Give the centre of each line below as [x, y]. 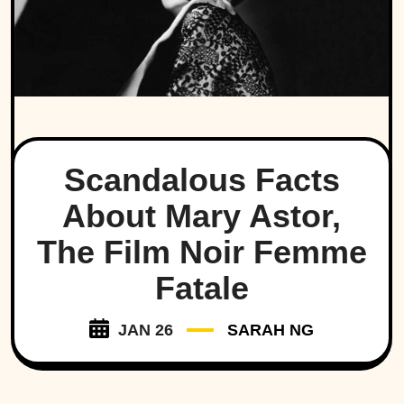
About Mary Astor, [202, 216]
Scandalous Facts [202, 180]
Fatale [202, 289]
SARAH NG [271, 331]
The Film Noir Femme [202, 252]
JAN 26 [146, 331]
